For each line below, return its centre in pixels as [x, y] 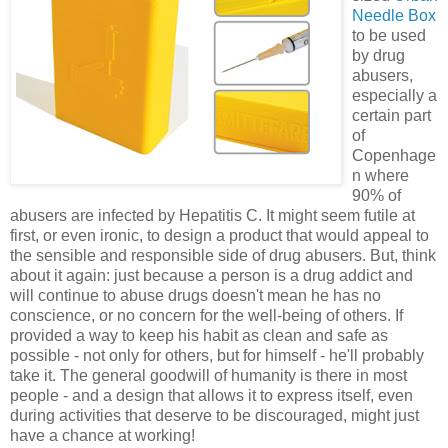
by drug [378, 55]
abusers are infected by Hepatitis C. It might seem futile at [212, 215]
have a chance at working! [102, 435]
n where [380, 175]
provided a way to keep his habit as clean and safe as [199, 335]
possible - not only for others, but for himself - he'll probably [217, 355]
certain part [391, 115]
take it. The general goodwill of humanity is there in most [208, 375]
